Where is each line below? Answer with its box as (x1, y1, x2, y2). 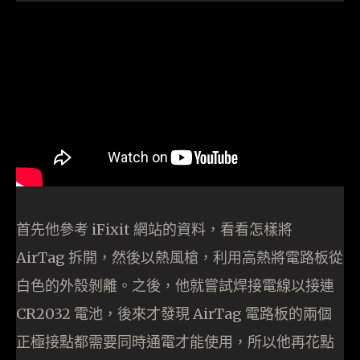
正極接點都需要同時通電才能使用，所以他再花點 (16, 333, 334, 352)
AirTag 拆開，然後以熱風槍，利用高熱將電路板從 (16, 248, 343, 268)
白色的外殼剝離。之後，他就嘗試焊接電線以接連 (16, 276, 334, 296)
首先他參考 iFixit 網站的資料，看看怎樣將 (16, 220, 292, 239)
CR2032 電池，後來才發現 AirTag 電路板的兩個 (16, 305, 332, 324)
